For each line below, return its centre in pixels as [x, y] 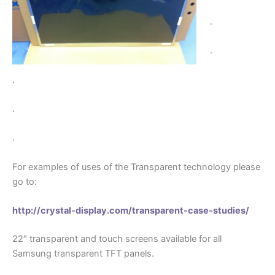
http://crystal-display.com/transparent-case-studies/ [131, 211]
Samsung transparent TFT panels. [83, 253]
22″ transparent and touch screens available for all [117, 238]
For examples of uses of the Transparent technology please [136, 167]
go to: [25, 181]
